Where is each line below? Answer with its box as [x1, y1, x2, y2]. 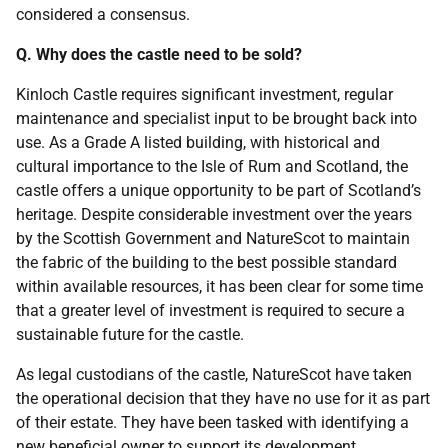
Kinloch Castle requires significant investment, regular [16, 85, 393, 104]
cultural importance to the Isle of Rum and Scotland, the [16, 157, 408, 176]
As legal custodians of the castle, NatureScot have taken [16, 365, 412, 384]
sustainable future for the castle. [16, 325, 244, 344]
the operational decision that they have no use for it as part [16, 389, 430, 408]
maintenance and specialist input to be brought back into [16, 109, 417, 128]
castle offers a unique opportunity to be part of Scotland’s [16, 181, 421, 200]
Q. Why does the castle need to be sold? [16, 45, 302, 64]
